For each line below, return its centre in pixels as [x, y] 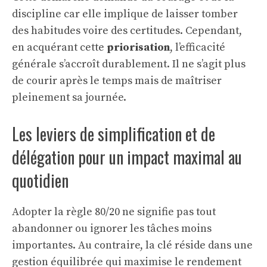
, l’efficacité [198, 47]
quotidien [40, 180]
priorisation [138, 47]
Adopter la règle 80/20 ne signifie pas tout [114, 212]
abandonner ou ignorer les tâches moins [112, 229]
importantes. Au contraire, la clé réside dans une [132, 245]
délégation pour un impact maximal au [127, 157]
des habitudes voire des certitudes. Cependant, [127, 31]
